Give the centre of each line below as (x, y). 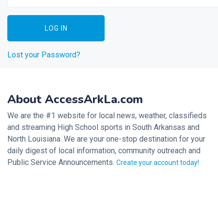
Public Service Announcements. (62, 162)
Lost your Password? (44, 55)
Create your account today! (158, 163)
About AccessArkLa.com (75, 99)
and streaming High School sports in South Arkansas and (103, 127)
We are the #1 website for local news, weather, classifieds (107, 116)
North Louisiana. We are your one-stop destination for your (106, 139)
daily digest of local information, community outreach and (104, 151)
